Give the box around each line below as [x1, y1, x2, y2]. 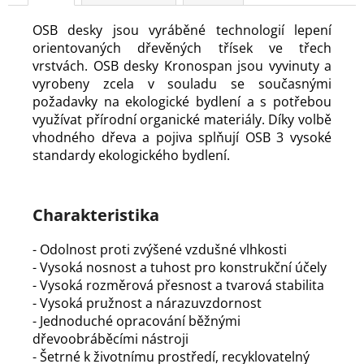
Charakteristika [32, 203, 159, 226]
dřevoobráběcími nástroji [32, 329, 188, 348]
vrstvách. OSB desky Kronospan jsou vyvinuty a [32, 56, 331, 75]
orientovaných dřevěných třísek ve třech [32, 38, 331, 57]
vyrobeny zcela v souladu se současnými [32, 74, 331, 93]
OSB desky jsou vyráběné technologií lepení [32, 20, 331, 39]
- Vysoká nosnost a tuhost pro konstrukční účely [32, 258, 327, 276]
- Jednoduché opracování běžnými [32, 311, 240, 330]
